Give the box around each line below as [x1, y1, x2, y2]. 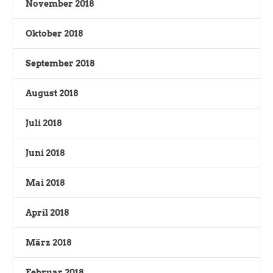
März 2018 [26, 237, 72, 247]
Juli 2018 [26, 118, 62, 128]
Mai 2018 [26, 177, 65, 188]
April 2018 [26, 207, 69, 218]
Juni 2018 [26, 147, 65, 158]
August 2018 [26, 88, 79, 98]
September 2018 [26, 58, 95, 68]
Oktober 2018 [26, 28, 83, 38]
